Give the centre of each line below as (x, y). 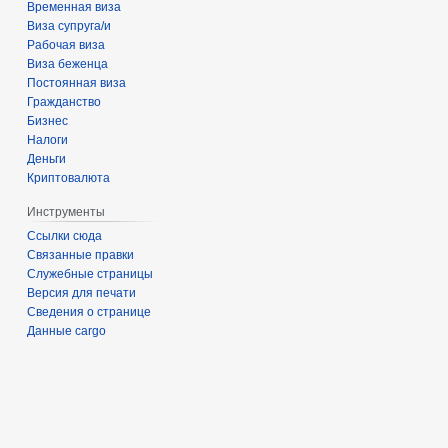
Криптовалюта (69, 178)
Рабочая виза (66, 45)
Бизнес (48, 121)
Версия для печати (82, 293)
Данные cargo (67, 331)
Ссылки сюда (65, 236)
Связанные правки (81, 255)
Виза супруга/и (69, 26)
